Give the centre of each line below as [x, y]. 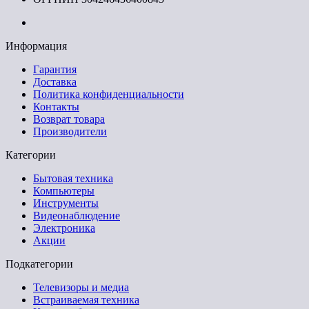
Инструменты [66, 203]
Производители [70, 131]
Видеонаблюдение [77, 215]
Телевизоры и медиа [81, 287]
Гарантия [55, 69]
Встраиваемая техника [86, 299]
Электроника [64, 228]
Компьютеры [64, 190]
